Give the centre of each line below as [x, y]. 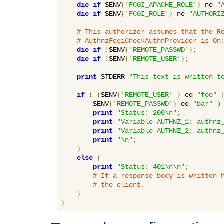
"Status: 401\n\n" [151, 167]
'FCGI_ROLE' [147, 14]
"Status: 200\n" [147, 113]
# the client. [119, 185]
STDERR [113, 77]
